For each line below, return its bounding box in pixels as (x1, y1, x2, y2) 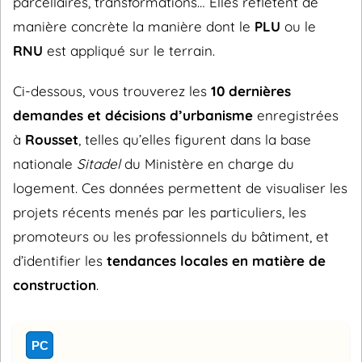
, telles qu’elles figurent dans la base (78, 131, 311, 148)
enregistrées (253, 107, 339, 124)
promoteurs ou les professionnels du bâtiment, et (13, 228, 329, 245)
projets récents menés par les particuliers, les (13, 204, 306, 221)
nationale (13, 155, 77, 172)
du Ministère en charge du (120, 155, 294, 172)
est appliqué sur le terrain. (43, 42, 215, 59)
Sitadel (77, 155, 120, 172)
